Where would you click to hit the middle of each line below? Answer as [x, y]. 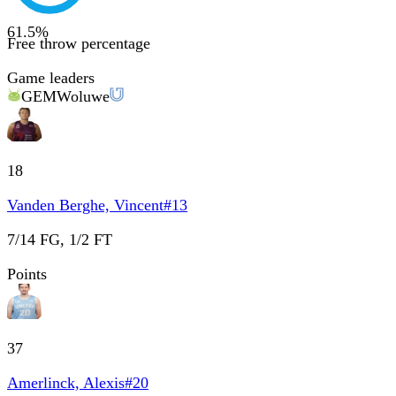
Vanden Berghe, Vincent [85, 205]
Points [27, 274]
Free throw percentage [79, 43]
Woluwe [83, 96]
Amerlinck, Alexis [66, 382]
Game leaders [51, 77]
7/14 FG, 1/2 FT [60, 239]
